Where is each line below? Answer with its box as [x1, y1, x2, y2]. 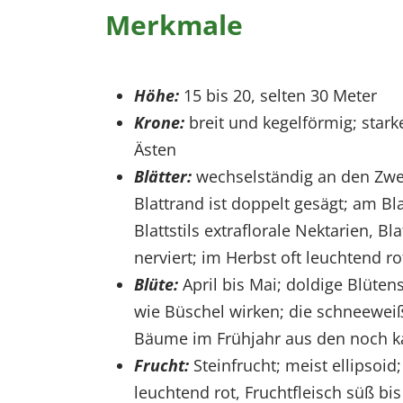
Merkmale [105, 6, 243, 44]
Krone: [134, 112, 184, 134]
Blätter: [134, 166, 192, 188]
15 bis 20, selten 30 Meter [184, 85, 377, 107]
